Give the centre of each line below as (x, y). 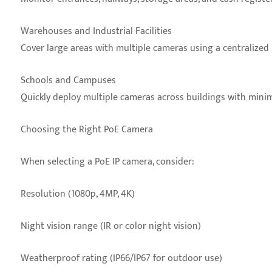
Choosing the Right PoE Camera (87, 130)
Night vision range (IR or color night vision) (111, 226)
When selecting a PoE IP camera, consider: (107, 162)
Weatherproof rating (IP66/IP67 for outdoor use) (121, 258)
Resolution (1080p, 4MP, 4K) (78, 194)
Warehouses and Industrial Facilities (96, 31)
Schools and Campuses (68, 80)
